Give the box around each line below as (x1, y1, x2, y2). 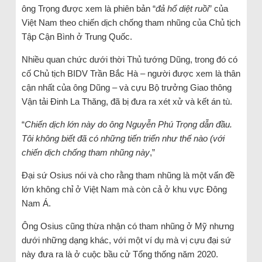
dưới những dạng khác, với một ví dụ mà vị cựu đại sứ (21, 235, 231, 246)
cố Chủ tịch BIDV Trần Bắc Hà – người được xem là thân (21, 68, 240, 79)
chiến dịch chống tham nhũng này (21, 147, 150, 158)
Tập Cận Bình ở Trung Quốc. (21, 32, 132, 42)
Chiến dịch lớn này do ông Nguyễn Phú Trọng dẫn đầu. (24, 119, 232, 130)
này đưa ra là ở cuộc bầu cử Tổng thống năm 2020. (21, 249, 218, 260)
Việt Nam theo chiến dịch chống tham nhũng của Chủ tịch (21, 18, 240, 28)
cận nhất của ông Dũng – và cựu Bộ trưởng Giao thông (21, 82, 232, 93)
